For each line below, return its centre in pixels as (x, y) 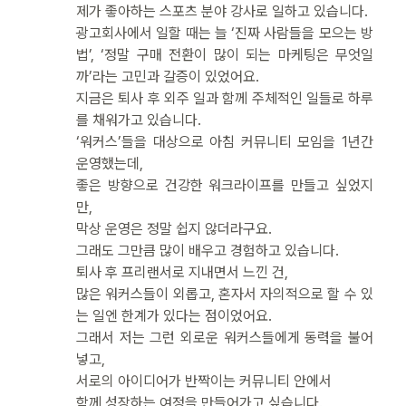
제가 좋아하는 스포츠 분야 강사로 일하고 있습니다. (222, 11)
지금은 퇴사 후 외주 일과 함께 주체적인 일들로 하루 (225, 98)
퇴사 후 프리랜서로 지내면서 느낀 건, (182, 272)
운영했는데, (110, 163)
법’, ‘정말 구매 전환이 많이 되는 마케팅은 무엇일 (225, 54)
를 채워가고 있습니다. (139, 120)
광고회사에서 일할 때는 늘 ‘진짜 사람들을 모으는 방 (225, 33)
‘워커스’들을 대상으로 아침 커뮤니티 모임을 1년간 (225, 141)
